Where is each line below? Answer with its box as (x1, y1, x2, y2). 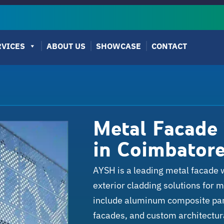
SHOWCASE (96, 41, 141, 51)
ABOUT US (46, 41, 86, 51)
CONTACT (151, 41, 187, 51)
